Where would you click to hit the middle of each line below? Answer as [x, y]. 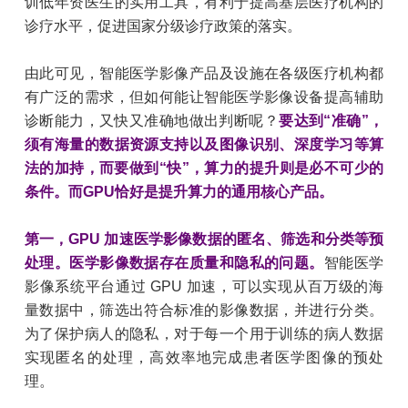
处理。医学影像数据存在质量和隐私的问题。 [174, 263]
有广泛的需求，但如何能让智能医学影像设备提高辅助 [204, 97]
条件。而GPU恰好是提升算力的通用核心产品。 [178, 192]
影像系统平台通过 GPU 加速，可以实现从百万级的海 [204, 287]
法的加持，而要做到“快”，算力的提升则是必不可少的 [204, 168]
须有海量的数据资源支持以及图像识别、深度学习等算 [204, 145]
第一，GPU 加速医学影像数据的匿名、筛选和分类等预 [204, 240]
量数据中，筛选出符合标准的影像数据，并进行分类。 [204, 311]
